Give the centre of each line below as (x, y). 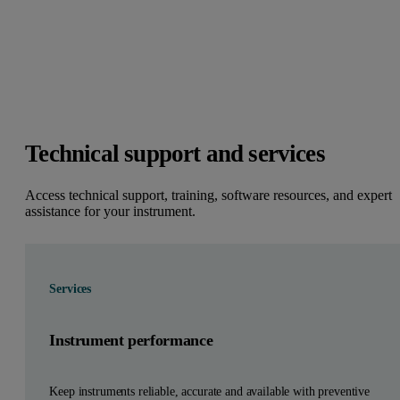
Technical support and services (175, 153)
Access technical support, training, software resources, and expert (209, 196)
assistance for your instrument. (111, 212)
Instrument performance (131, 340)
